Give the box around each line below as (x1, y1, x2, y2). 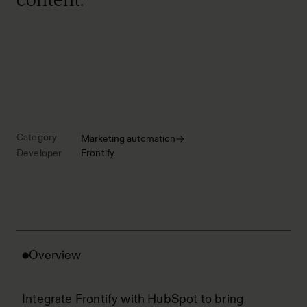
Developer (16, 147, 62, 159)
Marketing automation (81, 132, 175, 145)
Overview (29, 247, 81, 262)
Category (16, 131, 58, 143)
